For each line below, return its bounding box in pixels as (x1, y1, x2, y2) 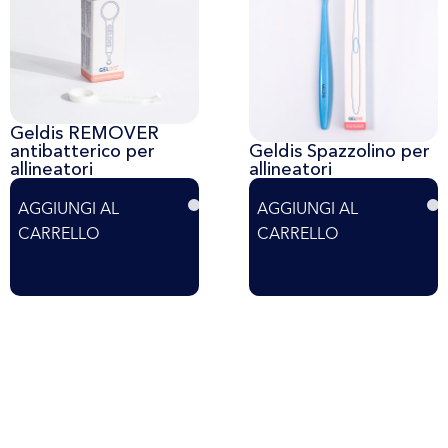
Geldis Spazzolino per (249, 139, 430, 162)
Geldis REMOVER (10, 121, 159, 144)
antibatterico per (10, 139, 155, 162)
